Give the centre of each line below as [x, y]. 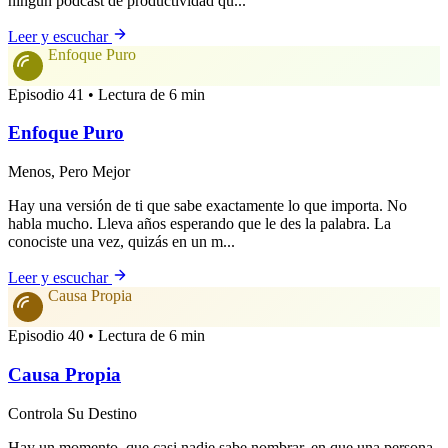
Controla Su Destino [72, 413]
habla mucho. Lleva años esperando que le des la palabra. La [199, 224]
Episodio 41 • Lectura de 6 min [106, 94]
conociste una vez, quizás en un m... [121, 242]
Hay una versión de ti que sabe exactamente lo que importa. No [207, 206]
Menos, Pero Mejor [69, 172]
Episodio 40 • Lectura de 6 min [106, 336]
